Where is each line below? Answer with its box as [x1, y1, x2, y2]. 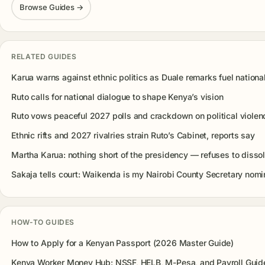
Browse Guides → [19, 2, 83, 12]
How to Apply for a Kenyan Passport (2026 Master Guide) [11, 237, 234, 248]
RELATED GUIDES [11, 52, 77, 62]
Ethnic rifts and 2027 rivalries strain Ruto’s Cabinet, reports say [11, 130, 255, 141]
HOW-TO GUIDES [11, 218, 75, 227]
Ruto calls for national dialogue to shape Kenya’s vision [11, 91, 224, 102]
